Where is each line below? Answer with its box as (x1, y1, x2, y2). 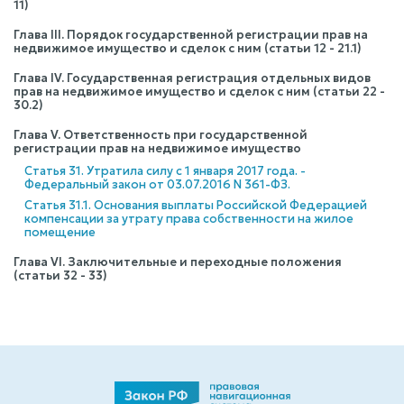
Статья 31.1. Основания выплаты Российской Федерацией (24, 197, 367, 213)
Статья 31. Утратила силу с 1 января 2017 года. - (24, 163, 306, 179)
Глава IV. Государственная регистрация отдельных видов (14, 70, 371, 86)
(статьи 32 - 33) (14, 268, 107, 283)
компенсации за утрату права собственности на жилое (24, 211, 353, 226)
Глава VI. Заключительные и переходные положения (14, 254, 342, 270)
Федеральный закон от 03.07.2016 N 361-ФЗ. (24, 177, 290, 192)
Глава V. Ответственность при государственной (14, 127, 308, 142)
